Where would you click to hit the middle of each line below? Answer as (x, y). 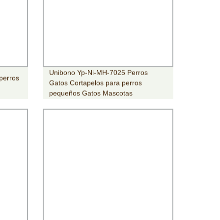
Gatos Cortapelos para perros (95, 83)
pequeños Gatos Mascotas (91, 93)
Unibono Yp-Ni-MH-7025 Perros (98, 72)
